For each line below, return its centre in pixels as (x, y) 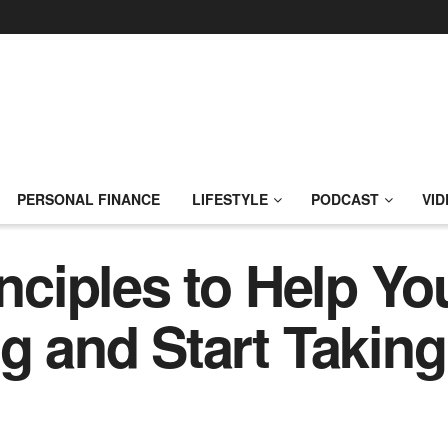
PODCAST (345, 199)
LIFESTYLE (230, 199)
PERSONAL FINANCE (88, 199)
